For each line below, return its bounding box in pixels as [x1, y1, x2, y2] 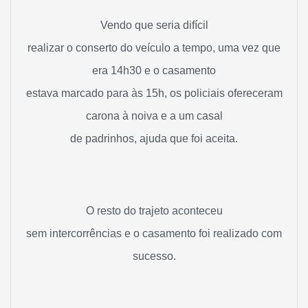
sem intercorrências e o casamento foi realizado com [26, 227, 282, 239]
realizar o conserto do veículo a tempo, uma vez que [27, 41, 280, 54]
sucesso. [132, 250, 176, 262]
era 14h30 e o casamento [92, 64, 216, 76]
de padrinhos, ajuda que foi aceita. [70, 132, 238, 144]
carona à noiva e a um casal [85, 109, 223, 122]
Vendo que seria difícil [100, 19, 208, 31]
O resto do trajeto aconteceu [85, 204, 223, 217]
